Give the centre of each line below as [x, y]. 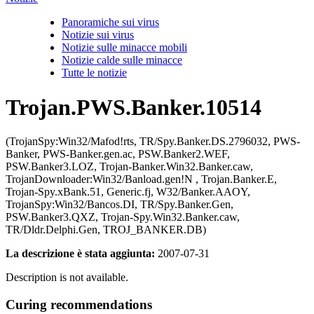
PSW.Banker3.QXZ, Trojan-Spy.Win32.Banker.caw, [123, 217]
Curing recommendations [79, 304]
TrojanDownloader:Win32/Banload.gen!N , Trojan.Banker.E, [141, 179]
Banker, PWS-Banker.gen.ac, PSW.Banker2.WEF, [118, 154]
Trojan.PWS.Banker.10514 [134, 107]
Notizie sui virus [98, 35]
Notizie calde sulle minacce [122, 60]
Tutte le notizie [94, 73]
